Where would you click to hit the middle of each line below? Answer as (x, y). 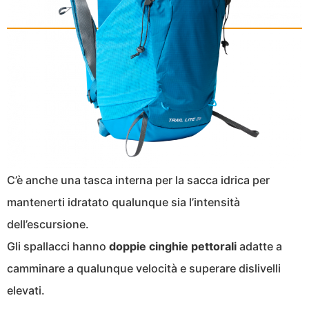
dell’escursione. (48, 225)
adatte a (259, 247)
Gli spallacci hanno (58, 247)
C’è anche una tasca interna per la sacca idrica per (138, 180)
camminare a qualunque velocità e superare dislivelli (144, 269)
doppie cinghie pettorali (173, 247)
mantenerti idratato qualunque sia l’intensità (123, 202)
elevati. (26, 291)
